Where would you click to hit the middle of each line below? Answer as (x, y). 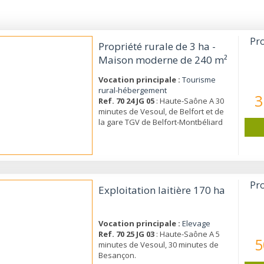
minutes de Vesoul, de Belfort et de (161, 111)
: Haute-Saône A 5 (187, 234)
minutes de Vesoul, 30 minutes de (158, 245)
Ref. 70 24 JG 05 (126, 101)
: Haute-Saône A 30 (189, 101)
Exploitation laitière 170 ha (161, 190)
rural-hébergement (132, 90)
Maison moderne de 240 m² (163, 60)
